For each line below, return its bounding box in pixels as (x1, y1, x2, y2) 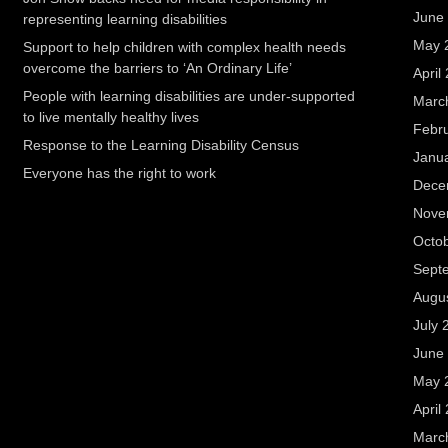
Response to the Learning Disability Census (23, 137, 300, 153)
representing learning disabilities (23, 11, 228, 27)
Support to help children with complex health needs (23, 39, 347, 55)
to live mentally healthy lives (23, 109, 200, 125)
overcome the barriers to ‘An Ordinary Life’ (23, 60, 293, 76)
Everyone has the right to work (23, 165, 217, 181)
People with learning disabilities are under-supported (23, 88, 356, 104)
